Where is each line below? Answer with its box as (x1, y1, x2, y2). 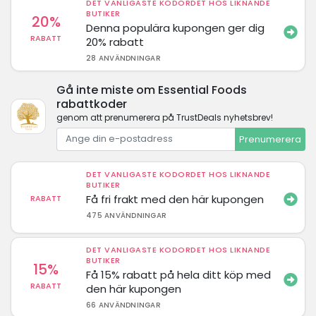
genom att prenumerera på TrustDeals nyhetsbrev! (56, 111, 273, 123)
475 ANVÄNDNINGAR (86, 210, 167, 221)
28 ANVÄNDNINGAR (86, 52, 161, 63)
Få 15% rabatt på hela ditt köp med (86, 267, 272, 282)
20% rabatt (86, 34, 145, 49)
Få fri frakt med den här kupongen (86, 192, 265, 207)
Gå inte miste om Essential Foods (56, 81, 247, 98)
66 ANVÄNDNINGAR (86, 300, 161, 310)
